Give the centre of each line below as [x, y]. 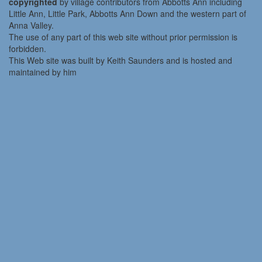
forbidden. [27, 49]
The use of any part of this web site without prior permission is [123, 37]
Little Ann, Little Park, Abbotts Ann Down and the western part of [127, 14]
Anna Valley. [31, 25]
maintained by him [43, 72]
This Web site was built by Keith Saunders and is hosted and [120, 61]
